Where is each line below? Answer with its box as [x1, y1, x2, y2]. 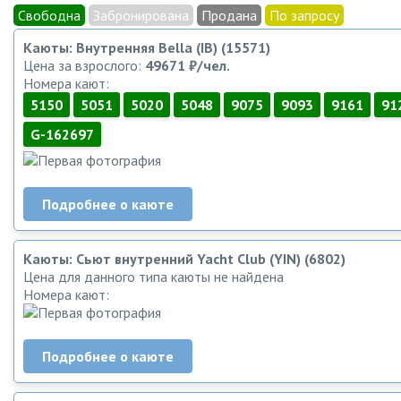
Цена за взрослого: [23, 55, 145, 74]
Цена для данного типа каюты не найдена [23, 267, 284, 286]
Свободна [18, 5, 81, 24]
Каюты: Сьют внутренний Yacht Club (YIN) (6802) [23, 249, 346, 268]
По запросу [269, 5, 339, 24]
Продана [201, 5, 257, 24]
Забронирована [93, 5, 189, 24]
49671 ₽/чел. [145, 55, 230, 74]
